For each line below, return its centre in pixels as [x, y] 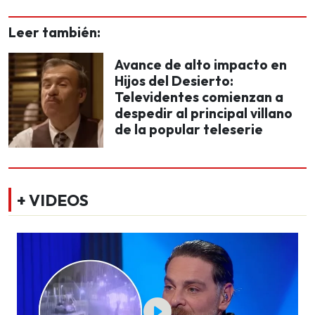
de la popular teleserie [189, 129]
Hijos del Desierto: [174, 81]
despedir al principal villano [204, 113]
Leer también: [54, 32]
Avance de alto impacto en [201, 64]
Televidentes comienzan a [199, 97]
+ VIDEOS [53, 200]
